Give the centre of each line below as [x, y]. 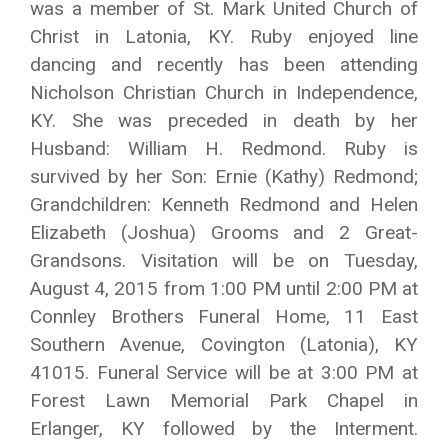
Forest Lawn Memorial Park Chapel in [224, 400]
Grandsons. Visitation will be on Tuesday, [224, 260]
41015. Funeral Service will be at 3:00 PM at [224, 372]
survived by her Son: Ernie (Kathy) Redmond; [224, 176]
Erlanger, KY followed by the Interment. [224, 428]
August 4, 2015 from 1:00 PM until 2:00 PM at [224, 288]
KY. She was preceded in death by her [224, 120]
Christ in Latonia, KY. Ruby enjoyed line [224, 36]
